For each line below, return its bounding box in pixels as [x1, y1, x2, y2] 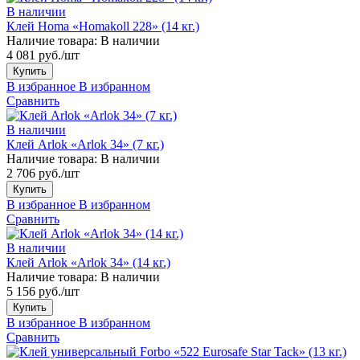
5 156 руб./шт [6, 284, 80, 298]
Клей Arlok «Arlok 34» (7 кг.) [6, 137, 164, 151]
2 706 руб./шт [6, 166, 80, 180]
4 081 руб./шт [6, 47, 80, 62]
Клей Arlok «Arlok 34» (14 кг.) [6, 255, 170, 269]
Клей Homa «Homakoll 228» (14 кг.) [6, 18, 199, 33]
